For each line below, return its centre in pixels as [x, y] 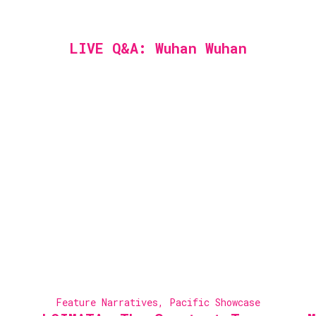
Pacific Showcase [215, 302]
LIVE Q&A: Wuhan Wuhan [158, 48]
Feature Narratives [107, 302]
